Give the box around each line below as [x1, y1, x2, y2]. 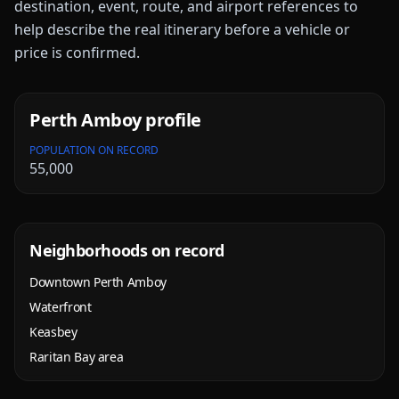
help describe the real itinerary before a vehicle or [14, 20, 350, 39]
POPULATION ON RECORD [29, 142, 159, 158]
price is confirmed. [14, 43, 140, 62]
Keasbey [29, 323, 77, 340]
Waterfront [29, 298, 92, 315]
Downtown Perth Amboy [29, 273, 167, 290]
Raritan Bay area [29, 348, 124, 365]
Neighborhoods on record [29, 240, 224, 261]
